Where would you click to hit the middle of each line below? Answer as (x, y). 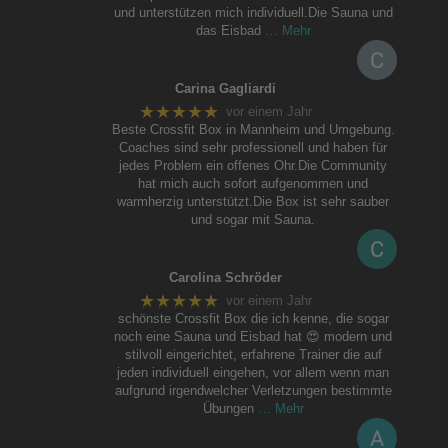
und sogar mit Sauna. (253, 219)
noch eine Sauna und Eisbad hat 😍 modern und (253, 336)
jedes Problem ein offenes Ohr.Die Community (253, 165)
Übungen (228, 408)
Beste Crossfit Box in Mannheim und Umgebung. (253, 129)
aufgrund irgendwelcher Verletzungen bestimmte (253, 390)
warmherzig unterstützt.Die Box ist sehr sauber (253, 201)
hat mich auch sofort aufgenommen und (253, 183)
